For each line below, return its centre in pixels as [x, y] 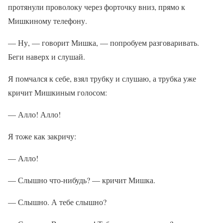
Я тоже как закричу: [42, 136]
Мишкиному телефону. [48, 21]
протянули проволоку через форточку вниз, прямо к [97, 7]
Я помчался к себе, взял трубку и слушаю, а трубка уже [102, 78]
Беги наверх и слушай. [47, 56]
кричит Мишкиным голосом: [57, 92]
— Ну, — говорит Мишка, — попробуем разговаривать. [104, 43]
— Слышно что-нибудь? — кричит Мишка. [82, 180]
